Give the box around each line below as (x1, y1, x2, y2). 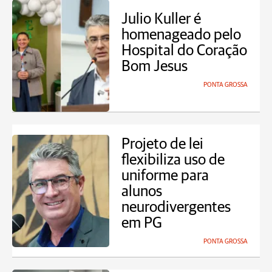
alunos (121, 184, 162, 199)
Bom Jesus (121, 59, 188, 74)
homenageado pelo (121, 27, 241, 42)
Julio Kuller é (121, 12, 201, 27)
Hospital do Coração (121, 43, 247, 58)
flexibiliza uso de (121, 152, 225, 168)
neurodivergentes (121, 200, 231, 215)
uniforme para (121, 168, 209, 183)
